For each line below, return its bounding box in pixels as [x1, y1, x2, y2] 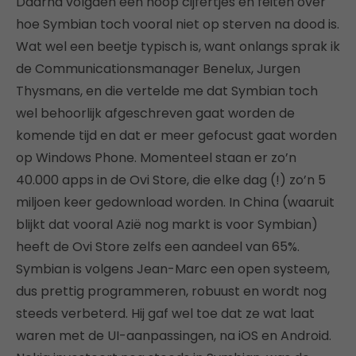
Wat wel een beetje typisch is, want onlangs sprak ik [16, 37, 340, 56]
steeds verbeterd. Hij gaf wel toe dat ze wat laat [16, 304, 315, 323]
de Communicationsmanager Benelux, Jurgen [16, 60, 300, 79]
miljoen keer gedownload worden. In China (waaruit [16, 193, 335, 212]
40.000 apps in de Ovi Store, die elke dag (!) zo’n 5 [16, 171, 326, 190]
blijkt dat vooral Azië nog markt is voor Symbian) [16, 215, 318, 234]
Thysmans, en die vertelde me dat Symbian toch [16, 82, 318, 101]
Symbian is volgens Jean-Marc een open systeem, [16, 260, 330, 279]
